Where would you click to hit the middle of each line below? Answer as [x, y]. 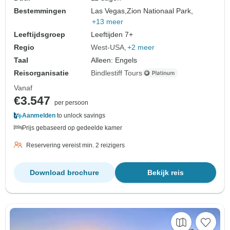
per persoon [71, 102]
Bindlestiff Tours [117, 73]
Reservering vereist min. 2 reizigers [75, 145]
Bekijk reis [166, 172]
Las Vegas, [109, 11]
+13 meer [108, 21]
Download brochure [64, 172]
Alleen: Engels [114, 60]
